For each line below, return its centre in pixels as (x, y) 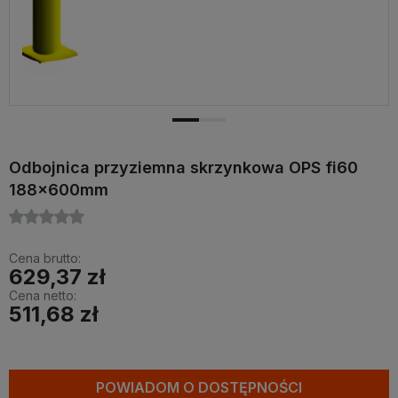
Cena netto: (43, 295)
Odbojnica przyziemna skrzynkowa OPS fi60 (183, 167)
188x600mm (59, 190)
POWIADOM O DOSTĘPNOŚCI (199, 387)
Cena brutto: (45, 258)
